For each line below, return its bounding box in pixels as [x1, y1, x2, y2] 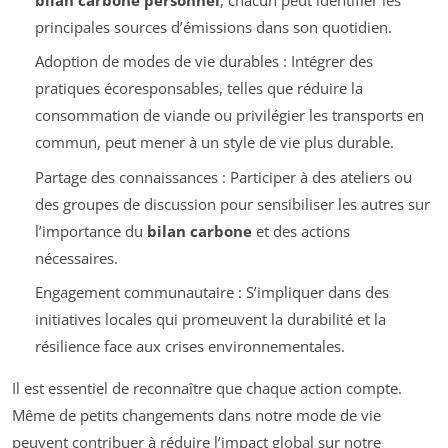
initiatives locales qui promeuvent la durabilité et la [34, 309, 386, 330]
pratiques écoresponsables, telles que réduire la [34, 78, 363, 99]
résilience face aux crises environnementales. [34, 336, 345, 357]
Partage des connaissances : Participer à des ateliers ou [34, 166, 412, 187]
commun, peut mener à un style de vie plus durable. [34, 132, 394, 153]
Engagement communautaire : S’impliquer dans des [34, 282, 389, 303]
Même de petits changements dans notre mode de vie [12, 405, 381, 426]
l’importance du [34, 220, 147, 241]
